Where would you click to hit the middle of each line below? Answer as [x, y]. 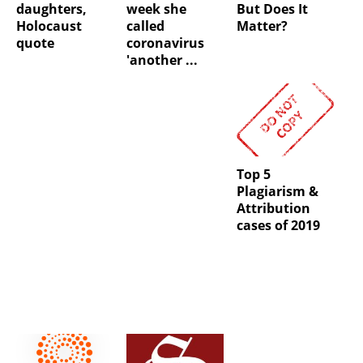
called [145, 26]
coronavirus [165, 43]
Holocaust [49, 26]
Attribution [273, 209]
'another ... [162, 60]
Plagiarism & [277, 192]
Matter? [262, 26]
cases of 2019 [278, 226]
